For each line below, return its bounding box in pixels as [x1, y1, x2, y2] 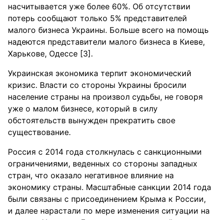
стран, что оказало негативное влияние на [8, 170, 174, 180]
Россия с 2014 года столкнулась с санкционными [8, 147, 202, 157]
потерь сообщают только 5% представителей [8, 13, 187, 23]
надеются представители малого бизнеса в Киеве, [8, 37, 205, 47]
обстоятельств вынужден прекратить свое [8, 115, 175, 125]
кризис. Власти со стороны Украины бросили [8, 80, 187, 90]
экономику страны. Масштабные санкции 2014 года [8, 182, 211, 192]
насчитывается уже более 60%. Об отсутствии [8, 1, 191, 11]
